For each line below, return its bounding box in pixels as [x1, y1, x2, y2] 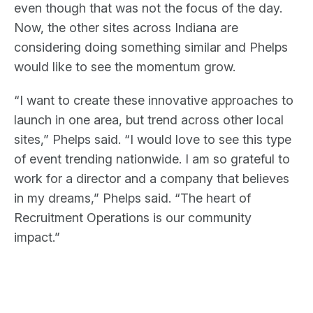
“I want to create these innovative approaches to [14, 92, 293, 108]
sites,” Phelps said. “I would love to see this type [14, 131, 291, 147]
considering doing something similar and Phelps [14, 39, 288, 54]
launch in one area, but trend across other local [14, 112, 284, 127]
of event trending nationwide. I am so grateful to [14, 151, 290, 166]
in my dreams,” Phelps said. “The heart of [14, 190, 251, 205]
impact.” [14, 229, 60, 245]
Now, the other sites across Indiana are [14, 20, 238, 35]
